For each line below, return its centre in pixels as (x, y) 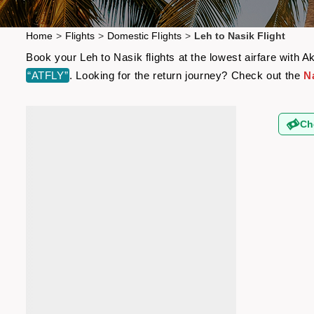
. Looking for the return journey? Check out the (187, 75)
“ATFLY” (48, 75)
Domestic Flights (144, 36)
